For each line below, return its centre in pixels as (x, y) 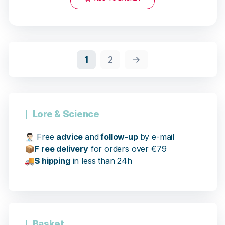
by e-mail (157, 137)
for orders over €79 (127, 149)
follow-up (119, 137)
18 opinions (153, 56)
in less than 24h (101, 161)
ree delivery (64, 149)
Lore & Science (66, 114)
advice (71, 137)
